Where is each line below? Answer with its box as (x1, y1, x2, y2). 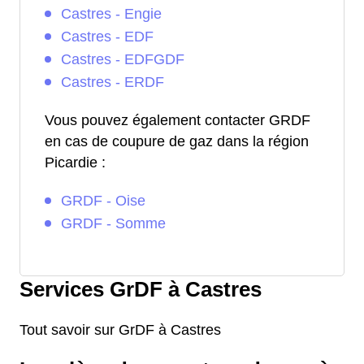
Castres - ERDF (61, 73, 164, 90)
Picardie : (45, 154, 106, 171)
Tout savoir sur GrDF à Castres (19, 321, 221, 338)
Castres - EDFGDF (61, 50, 184, 67)
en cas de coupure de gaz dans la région (45, 132, 309, 149)
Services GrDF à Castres (19, 277, 262, 301)
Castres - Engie (61, 5, 162, 22)
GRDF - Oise (61, 192, 145, 209)
